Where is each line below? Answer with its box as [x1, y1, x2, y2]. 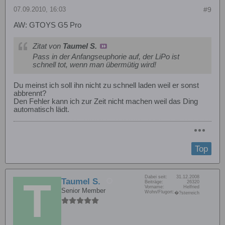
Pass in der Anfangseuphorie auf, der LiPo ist [33, 52, 179, 61]
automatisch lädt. [14, 105, 69, 114]
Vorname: [145, 184, 164, 189]
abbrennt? [14, 89, 46, 97]
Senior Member [61, 186, 105, 194]
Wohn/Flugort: [145, 189, 174, 194]
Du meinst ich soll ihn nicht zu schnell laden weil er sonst [14, 81, 199, 89]
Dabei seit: [145, 174, 167, 179]
